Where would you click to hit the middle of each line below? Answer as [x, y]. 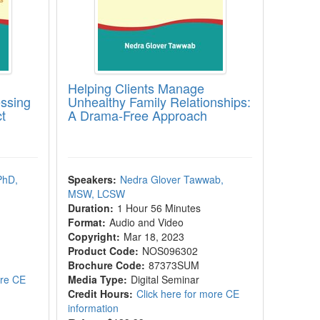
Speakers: [92, 179]
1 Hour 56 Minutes [159, 208]
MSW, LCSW [97, 194]
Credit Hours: [101, 294]
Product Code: [104, 251]
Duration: [91, 208]
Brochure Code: [107, 265]
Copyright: [94, 236]
